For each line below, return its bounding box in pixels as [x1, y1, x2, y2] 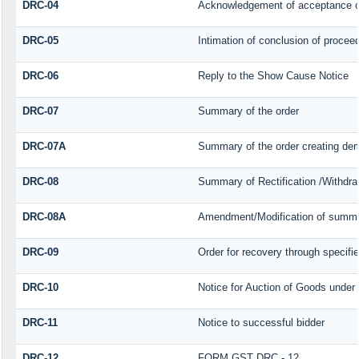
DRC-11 [22, 316, 58, 329]
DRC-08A [22, 210, 66, 223]
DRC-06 [22, 69, 58, 82]
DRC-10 [22, 280, 58, 293]
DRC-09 [22, 245, 58, 258]
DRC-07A [22, 139, 66, 152]
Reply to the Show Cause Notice [197, 69, 349, 82]
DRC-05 [22, 34, 58, 46]
